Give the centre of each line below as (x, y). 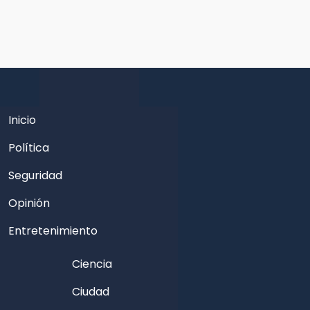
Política (29, 148)
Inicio (22, 120)
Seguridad (35, 175)
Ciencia (92, 264)
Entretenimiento (53, 231)
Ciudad (91, 292)
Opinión (29, 203)
